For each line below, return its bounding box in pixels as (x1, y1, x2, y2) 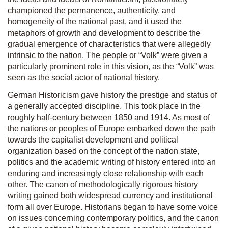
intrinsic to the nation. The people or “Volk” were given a (8, 51, 208, 60)
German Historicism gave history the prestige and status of (8, 91, 217, 99)
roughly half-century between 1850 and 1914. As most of (8, 113, 210, 122)
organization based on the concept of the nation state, (8, 147, 199, 155)
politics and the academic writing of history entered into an (8, 158, 216, 166)
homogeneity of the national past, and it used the (8, 17, 182, 26)
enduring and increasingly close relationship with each (8, 169, 204, 178)
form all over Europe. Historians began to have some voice (8, 203, 218, 211)
